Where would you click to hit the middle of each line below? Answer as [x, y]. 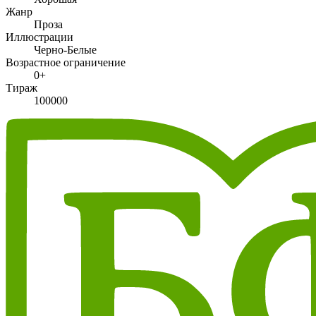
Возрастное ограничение [66, 62]
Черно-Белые [65, 49]
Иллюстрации [39, 37]
